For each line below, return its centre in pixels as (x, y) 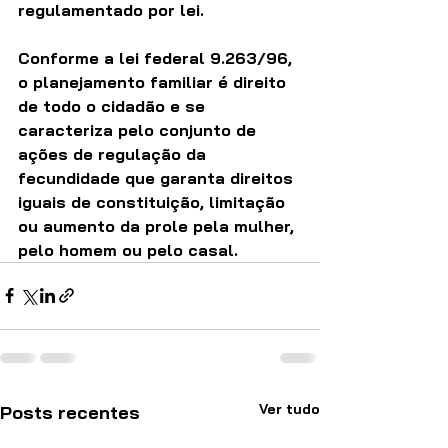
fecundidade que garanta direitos (158, 177)
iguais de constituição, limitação (154, 201)
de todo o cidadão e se (114, 105)
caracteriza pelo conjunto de (139, 129)
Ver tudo (289, 408)
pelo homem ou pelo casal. (128, 249)
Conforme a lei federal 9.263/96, (157, 57)
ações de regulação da (114, 153)
